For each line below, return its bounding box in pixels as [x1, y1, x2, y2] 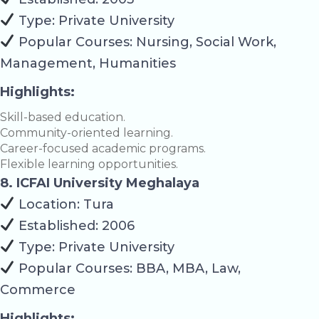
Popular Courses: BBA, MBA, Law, [14, 260, 241, 276]
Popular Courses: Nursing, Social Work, [14, 33, 276, 50]
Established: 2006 [14, 217, 135, 234]
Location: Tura [14, 196, 114, 212]
